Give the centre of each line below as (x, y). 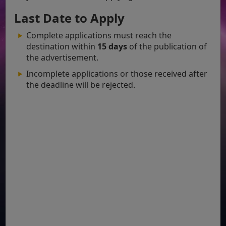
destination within (62, 46)
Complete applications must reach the (99, 35)
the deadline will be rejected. (81, 84)
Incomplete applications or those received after (117, 73)
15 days (112, 46)
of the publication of (167, 46)
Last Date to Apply (70, 18)
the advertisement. (63, 57)
